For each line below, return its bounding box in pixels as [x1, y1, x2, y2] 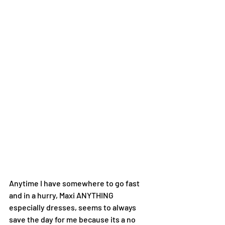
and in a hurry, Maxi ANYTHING [9, 190, 115, 200]
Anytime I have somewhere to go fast [9, 178, 141, 188]
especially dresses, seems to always [9, 202, 138, 212]
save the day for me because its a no [9, 214, 137, 224]
